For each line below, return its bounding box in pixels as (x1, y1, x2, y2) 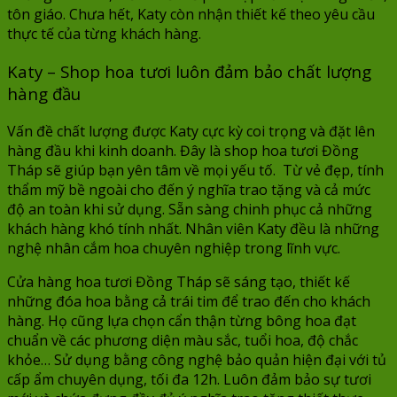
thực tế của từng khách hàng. (7, 24, 205, 44)
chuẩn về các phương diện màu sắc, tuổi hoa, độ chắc (7, 330, 358, 350)
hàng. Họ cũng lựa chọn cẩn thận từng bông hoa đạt (7, 310, 356, 331)
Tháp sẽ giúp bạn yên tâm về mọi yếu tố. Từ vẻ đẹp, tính (7, 160, 384, 180)
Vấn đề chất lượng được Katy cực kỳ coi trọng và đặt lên (7, 121, 375, 141)
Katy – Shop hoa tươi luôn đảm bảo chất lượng (7, 60, 371, 83)
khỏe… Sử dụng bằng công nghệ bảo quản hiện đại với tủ (7, 349, 386, 370)
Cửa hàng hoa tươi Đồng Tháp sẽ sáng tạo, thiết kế (7, 271, 350, 292)
